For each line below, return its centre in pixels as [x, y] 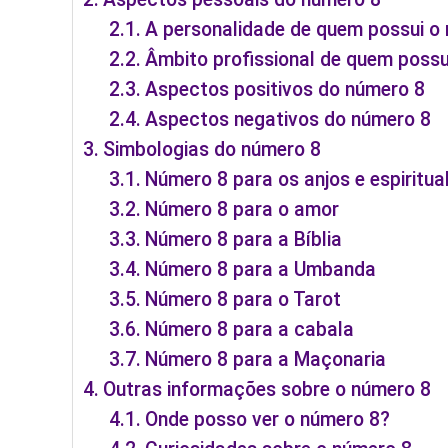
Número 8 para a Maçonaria [266, 360]
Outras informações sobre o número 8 [266, 390]
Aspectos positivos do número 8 [285, 90]
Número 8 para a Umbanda [261, 270]
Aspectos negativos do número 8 [288, 120]
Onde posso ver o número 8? [268, 420]
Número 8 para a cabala [250, 330]
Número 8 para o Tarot [243, 300]
